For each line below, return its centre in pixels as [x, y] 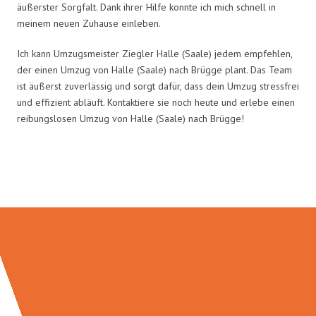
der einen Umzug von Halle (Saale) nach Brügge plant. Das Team [154, 69]
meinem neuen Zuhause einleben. [89, 23]
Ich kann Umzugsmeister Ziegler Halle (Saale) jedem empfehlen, [154, 53]
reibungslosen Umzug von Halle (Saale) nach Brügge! [130, 118]
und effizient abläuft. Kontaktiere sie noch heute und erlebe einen [156, 102]
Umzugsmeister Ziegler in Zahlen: [158, 177]
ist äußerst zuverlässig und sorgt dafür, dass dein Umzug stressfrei [158, 86]
